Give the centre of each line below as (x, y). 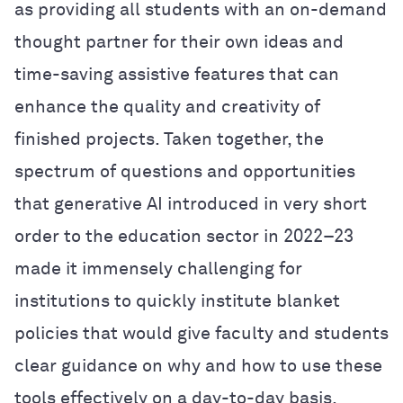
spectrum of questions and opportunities (185, 171)
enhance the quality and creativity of (167, 107)
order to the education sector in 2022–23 (184, 236)
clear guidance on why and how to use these (198, 366)
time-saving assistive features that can (177, 74)
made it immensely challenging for (158, 269)
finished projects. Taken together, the (169, 139)
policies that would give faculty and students (201, 333)
